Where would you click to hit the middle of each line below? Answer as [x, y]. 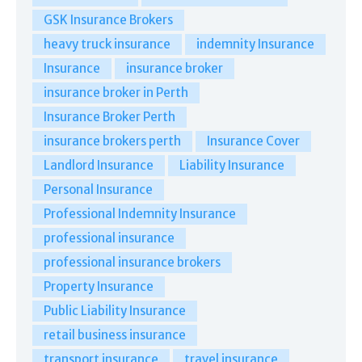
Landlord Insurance [99, 165]
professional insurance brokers [132, 262]
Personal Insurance [98, 189]
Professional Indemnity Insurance [140, 213]
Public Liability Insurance [115, 310]
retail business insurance [115, 335]
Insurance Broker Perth [109, 116]
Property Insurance [99, 286]
